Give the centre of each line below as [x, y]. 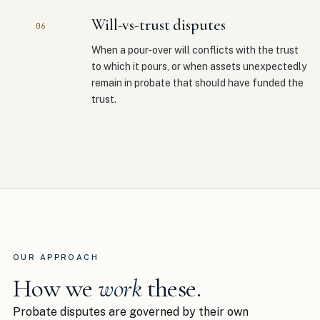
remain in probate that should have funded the [197, 83]
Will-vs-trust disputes [159, 25]
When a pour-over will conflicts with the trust [195, 50]
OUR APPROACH [56, 257]
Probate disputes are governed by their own [131, 312]
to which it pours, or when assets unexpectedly [199, 66]
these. [171, 288]
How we [56, 288]
